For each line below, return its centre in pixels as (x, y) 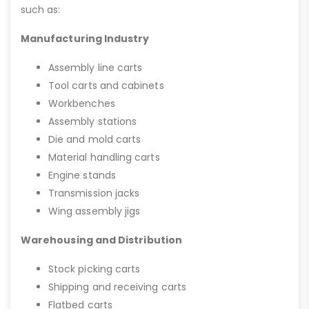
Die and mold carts (95, 140)
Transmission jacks (94, 193)
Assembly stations (93, 122)
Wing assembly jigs (94, 211)
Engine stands (82, 176)
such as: (41, 10)
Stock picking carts (94, 269)
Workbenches (82, 104)
